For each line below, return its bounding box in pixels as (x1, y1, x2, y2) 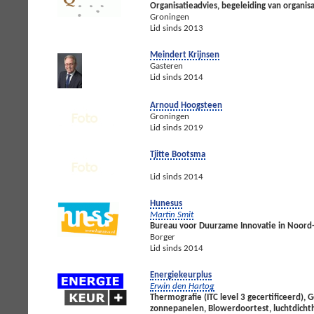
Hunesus (150, 198, 182, 208)
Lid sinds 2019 (150, 123, 203, 132)
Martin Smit (150, 210, 193, 219)
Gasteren (150, 61, 183, 71)
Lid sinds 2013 (150, 23, 203, 33)
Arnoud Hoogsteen (150, 100, 222, 110)
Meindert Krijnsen (150, 50, 219, 60)
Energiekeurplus (150, 270, 212, 280)
